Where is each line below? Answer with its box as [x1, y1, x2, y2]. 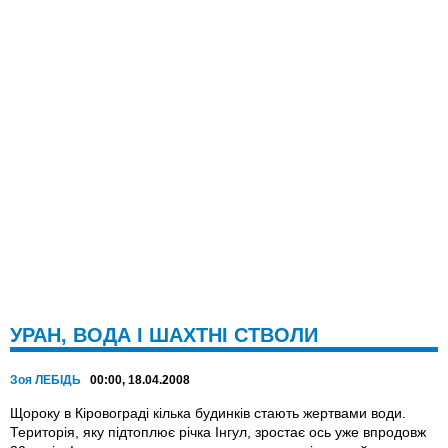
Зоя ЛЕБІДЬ [10, 373, 81, 388]
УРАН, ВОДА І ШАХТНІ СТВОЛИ [10, 324, 318, 347]
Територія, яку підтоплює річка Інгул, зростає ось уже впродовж [10, 424, 426, 441]
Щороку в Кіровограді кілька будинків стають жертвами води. [10, 405, 406, 422]
